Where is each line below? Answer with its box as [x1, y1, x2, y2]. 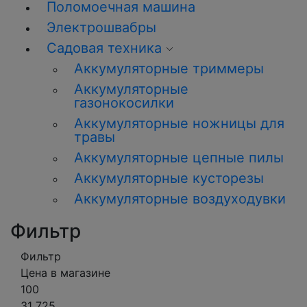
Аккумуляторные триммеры [74, 60, 264, 77]
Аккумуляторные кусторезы [74, 170, 264, 186]
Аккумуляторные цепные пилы [74, 149, 284, 166]
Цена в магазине [21, 266, 110, 280]
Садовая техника [47, 40, 162, 56]
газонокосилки [74, 95, 174, 111]
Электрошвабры [47, 19, 156, 36]
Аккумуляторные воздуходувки [74, 191, 286, 207]
